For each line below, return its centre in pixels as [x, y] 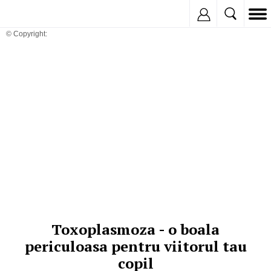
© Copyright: [27, 34]
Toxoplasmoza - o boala [135, 229]
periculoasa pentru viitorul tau [135, 246]
